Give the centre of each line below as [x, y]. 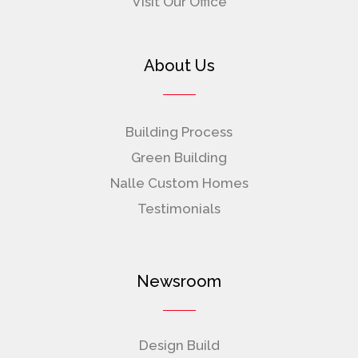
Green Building [179, 158]
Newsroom [179, 282]
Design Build [179, 346]
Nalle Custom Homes [179, 183]
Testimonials [179, 209]
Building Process [179, 132]
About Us [179, 66]
